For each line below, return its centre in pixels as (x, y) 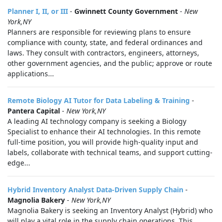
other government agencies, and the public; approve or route (110, 63)
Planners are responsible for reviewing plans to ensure (99, 32)
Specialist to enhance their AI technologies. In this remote (104, 132)
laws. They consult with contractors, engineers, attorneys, (103, 53)
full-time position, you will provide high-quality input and (103, 142)
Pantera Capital (34, 111)
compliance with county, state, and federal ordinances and (105, 42)
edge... (19, 163)
